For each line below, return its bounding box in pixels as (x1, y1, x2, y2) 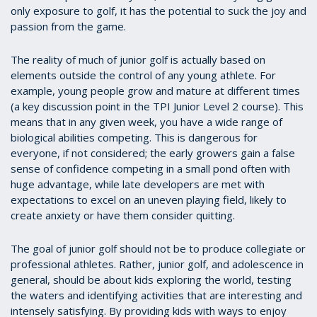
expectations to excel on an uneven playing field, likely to (11, 192, 287, 207)
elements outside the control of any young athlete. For (11, 68, 276, 83)
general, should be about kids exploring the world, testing (11, 272, 292, 287)
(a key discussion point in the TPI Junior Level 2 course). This (11, 99, 304, 114)
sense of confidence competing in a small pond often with (11, 161, 290, 176)
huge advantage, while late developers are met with (11, 177, 265, 192)
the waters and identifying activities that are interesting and (11, 288, 302, 303)
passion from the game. (11, 19, 126, 34)
